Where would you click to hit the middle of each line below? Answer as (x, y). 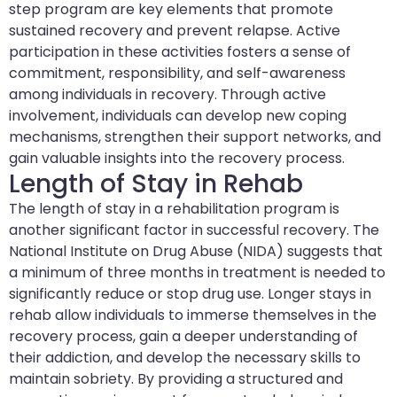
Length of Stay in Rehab (156, 184)
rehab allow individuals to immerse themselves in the (193, 315)
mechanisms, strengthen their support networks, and (195, 137)
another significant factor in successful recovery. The (194, 230)
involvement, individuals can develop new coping (178, 116)
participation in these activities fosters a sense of (180, 52)
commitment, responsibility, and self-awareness (177, 74)
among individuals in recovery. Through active (167, 95)
